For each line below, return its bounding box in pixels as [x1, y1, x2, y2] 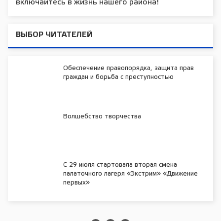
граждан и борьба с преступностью [63, 74, 174, 80]
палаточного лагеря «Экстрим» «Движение [63, 171, 198, 177]
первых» [63, 180, 90, 186]
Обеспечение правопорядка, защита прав [63, 66, 194, 72]
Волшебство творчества [63, 114, 141, 120]
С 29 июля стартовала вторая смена [63, 162, 177, 168]
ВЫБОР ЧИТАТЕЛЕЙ [16, 32, 93, 39]
